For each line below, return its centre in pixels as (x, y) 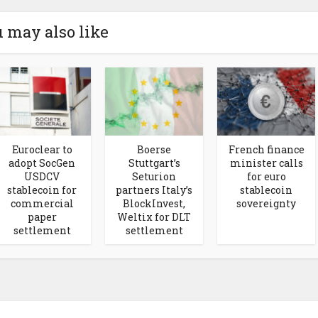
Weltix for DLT (154, 216)
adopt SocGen (42, 163)
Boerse (154, 149)
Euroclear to (42, 149)
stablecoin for (42, 190)
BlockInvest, (154, 203)
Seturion (154, 176)
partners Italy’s (154, 190)
